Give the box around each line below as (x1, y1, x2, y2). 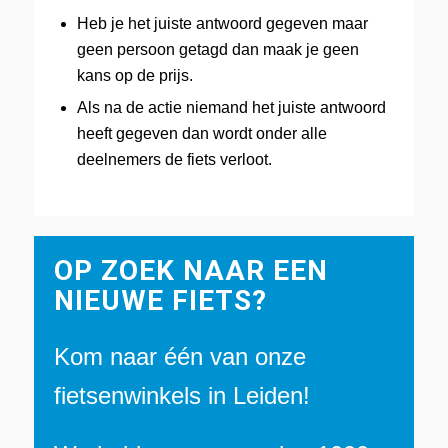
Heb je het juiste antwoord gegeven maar (76, 15, 368, 33)
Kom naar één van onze (53, 342, 306, 370)
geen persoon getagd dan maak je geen (76, 41, 359, 59)
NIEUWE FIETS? (53, 284, 267, 318)
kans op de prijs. (76, 67, 193, 85)
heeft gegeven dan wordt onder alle (76, 125, 327, 143)
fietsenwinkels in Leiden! (53, 381, 310, 409)
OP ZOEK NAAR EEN (53, 254, 328, 288)
